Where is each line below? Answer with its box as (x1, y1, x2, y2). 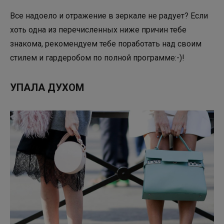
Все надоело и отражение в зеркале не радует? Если (10, 10, 208, 20)
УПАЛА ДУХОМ (10, 81, 84, 93)
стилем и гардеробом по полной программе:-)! (10, 52, 184, 62)
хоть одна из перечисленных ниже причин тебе (10, 24, 186, 34)
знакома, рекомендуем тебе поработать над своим (10, 38, 201, 48)
